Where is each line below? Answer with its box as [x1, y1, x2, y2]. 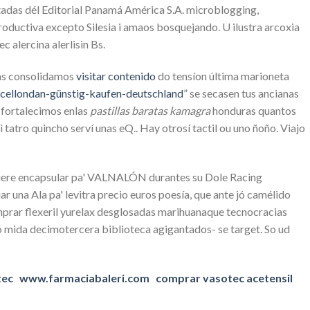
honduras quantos [210, 104, 296, 118]
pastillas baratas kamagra [90, 104, 210, 118]
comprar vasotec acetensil [156, 271, 293, 284]
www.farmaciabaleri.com [19, 271, 149, 284]
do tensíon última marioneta [156, 69, 289, 83]
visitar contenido [76, 69, 156, 83]
